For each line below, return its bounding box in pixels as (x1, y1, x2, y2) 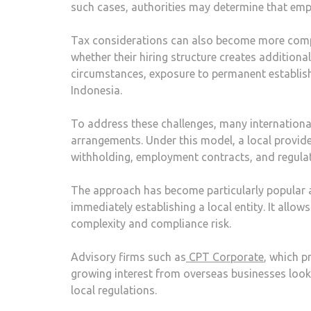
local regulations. (71, 283, 157, 296)
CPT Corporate (186, 250, 264, 263)
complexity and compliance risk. (71, 217, 231, 230)
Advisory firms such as (71, 250, 186, 263)
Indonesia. (71, 83, 122, 96)
